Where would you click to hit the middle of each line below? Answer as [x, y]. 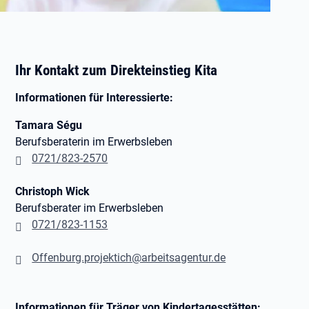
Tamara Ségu [49, 125]
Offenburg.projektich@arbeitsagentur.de [129, 258]
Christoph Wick [53, 191]
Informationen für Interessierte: [94, 98]
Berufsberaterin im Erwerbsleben [94, 142]
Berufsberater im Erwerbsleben [90, 208]
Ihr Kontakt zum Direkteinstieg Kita [117, 70]
